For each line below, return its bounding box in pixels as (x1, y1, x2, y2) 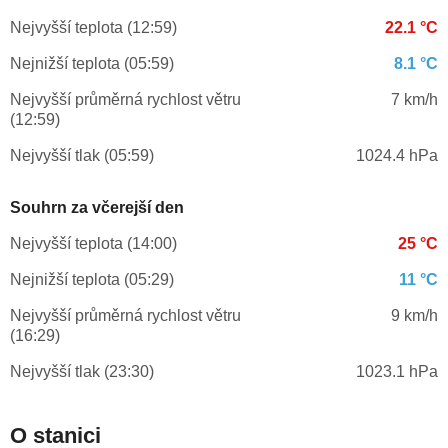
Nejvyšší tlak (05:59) (10, 147, 154, 165)
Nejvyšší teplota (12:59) (10, 19, 177, 37)
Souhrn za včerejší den (10, 199, 184, 217)
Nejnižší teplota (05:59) (10, 55, 174, 73)
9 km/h (390, 307, 438, 325)
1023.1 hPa (355, 363, 438, 381)
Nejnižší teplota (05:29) (10, 271, 174, 289)
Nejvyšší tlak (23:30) (10, 363, 154, 381)
